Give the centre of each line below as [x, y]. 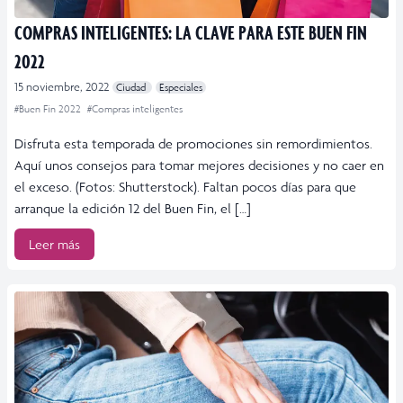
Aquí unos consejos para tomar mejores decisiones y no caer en [199, 166]
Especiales [181, 88]
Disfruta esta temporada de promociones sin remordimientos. [193, 144]
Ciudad [132, 88]
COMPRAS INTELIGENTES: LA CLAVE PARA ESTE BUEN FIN [191, 32]
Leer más [54, 245]
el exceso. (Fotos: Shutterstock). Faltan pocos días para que [185, 187]
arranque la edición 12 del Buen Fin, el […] [133, 209]
